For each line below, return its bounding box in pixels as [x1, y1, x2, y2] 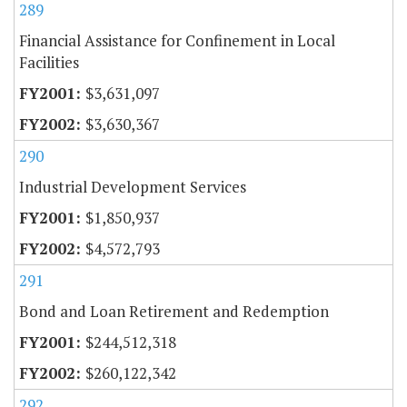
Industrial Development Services [19, 176, 246, 198]
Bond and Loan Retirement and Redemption [19, 301, 329, 323]
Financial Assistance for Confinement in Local [19, 30, 335, 52]
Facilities [19, 52, 79, 74]
